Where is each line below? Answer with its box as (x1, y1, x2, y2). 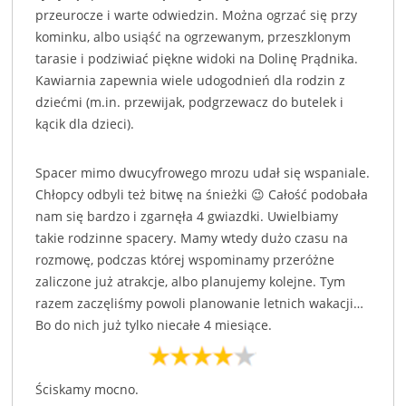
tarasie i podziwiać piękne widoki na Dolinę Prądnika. (35, 50, 359, 68)
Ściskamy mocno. (35, 381, 140, 399)
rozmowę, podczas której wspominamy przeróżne (35, 251, 335, 269)
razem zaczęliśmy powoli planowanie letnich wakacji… (35, 295, 364, 313)
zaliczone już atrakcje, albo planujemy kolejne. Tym (35, 273, 346, 291)
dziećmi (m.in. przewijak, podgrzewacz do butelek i (35, 93, 344, 111)
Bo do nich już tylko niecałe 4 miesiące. (35, 316, 276, 334)
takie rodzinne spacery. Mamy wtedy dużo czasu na (35, 229, 349, 247)
